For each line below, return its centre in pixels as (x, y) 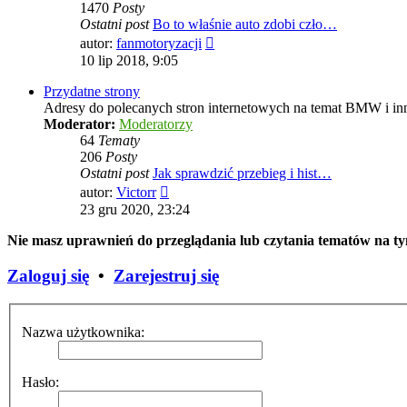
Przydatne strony (92, 92)
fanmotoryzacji (159, 44)
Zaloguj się (48, 276)
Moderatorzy (156, 124)
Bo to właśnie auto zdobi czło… (245, 25)
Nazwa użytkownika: (83, 333)
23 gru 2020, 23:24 (135, 210)
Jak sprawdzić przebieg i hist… (242, 174)
